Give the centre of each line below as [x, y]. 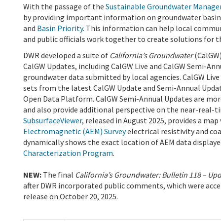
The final [58, 175]
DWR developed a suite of [66, 55]
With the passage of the [64, 7]
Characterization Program [68, 153]
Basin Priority [60, 28]
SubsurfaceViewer [53, 121]
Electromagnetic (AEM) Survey [74, 131]
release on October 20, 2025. [71, 197]
